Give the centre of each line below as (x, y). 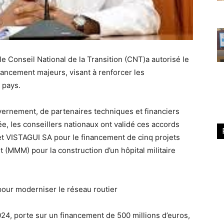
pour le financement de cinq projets (116, 137)
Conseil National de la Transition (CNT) (77, 59)
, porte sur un (35, 215)
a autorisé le (167, 59)
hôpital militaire (148, 150)
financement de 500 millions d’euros (124, 215)
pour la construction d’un (75, 150)
